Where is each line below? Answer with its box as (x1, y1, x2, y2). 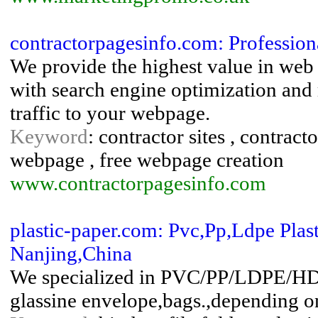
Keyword (10, 125, 88, 148)
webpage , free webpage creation (10, 148, 284, 171)
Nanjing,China (10, 242, 132, 265)
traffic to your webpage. (10, 102, 210, 124)
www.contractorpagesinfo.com (10, 172, 266, 194)
